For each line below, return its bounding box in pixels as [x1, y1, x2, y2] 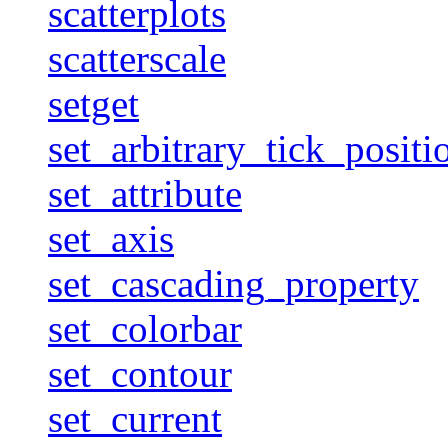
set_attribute [48, 171, 242, 215]
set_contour [48, 351, 232, 395]
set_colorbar [48, 306, 242, 350]
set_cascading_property [48, 261, 419, 305]
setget [48, 81, 139, 125]
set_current [48, 396, 222, 440]
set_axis [48, 216, 174, 260]
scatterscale [48, 36, 226, 80]
